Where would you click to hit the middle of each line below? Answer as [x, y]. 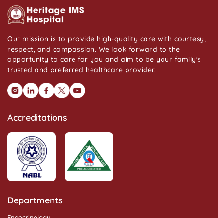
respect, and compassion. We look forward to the [94, 49]
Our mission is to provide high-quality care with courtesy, [107, 39]
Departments [35, 200]
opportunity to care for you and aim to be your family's [104, 60]
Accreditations [37, 118]
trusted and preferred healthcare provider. [82, 70]
